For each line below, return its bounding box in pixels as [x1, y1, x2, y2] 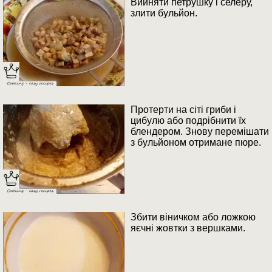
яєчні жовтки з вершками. [131, 223, 245, 234]
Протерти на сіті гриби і [131, 104, 236, 115]
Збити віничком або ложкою [131, 212, 256, 223]
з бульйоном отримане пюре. [131, 137, 261, 148]
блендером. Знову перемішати [131, 126, 269, 137]
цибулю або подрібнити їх [131, 115, 246, 126]
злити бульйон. [131, 8, 197, 19]
